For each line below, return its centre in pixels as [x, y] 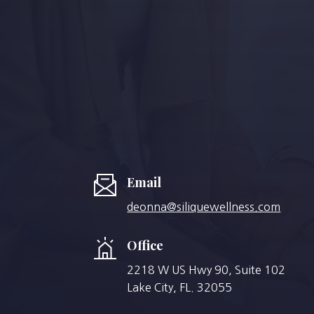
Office [145, 245]
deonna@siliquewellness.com [204, 207]
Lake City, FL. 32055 [180, 287]
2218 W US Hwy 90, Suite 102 [206, 269]
